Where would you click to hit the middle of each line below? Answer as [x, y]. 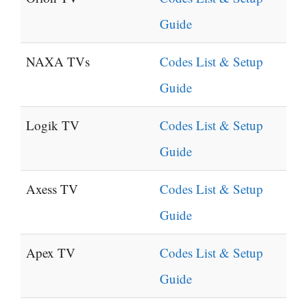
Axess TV [52, 189]
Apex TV [51, 253]
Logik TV [53, 125]
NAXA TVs [58, 62]
